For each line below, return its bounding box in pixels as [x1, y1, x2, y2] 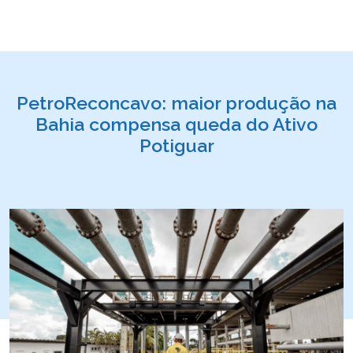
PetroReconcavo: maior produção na [17, 92, 336, 113]
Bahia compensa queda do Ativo [35, 113, 318, 135]
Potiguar [139, 135, 214, 156]
